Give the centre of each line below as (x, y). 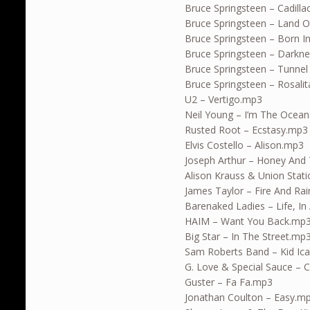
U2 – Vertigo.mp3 (224, 100)
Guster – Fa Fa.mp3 (229, 282)
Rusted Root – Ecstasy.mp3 (247, 130)
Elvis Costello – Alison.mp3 (245, 145)
